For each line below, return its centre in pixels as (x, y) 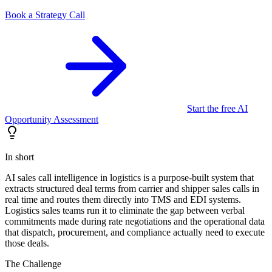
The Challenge (33, 263)
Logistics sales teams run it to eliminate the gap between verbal (125, 210)
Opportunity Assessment (52, 119)
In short (19, 157)
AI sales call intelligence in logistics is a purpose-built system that (129, 177)
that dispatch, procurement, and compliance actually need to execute (135, 232)
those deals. (27, 243)
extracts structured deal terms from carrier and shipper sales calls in (132, 188)
